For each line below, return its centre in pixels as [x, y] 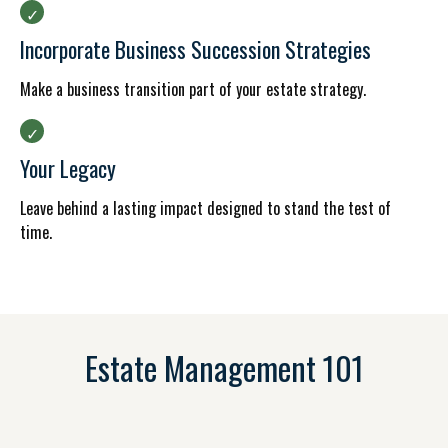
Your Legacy [68, 168]
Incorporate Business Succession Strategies [195, 49]
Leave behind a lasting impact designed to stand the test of [205, 208]
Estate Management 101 [224, 367]
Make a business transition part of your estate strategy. [193, 89]
